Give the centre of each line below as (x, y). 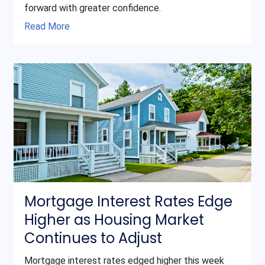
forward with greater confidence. (92, 8)
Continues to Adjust (93, 238)
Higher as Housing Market (114, 220)
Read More (47, 27)
